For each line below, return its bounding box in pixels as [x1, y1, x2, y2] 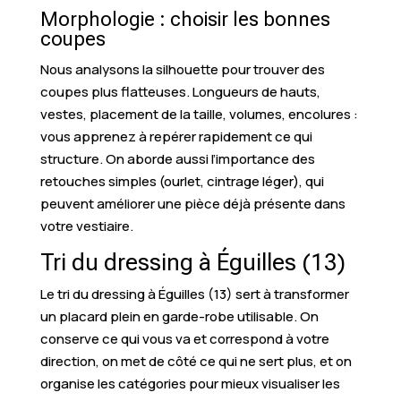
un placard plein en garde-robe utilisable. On [39, 306, 319, 326]
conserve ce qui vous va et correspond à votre [39, 328, 329, 348]
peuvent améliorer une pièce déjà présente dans [39, 193, 346, 213]
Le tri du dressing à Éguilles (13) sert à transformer [39, 284, 349, 303]
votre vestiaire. [39, 216, 133, 235]
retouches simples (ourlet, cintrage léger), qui [39, 171, 324, 191]
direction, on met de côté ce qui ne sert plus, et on [39, 351, 352, 371]
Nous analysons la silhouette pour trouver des [39, 59, 325, 79]
